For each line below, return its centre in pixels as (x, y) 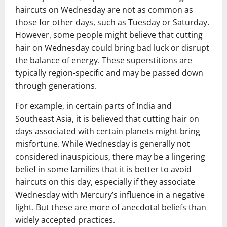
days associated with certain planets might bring (108, 131)
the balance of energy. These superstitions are (104, 60)
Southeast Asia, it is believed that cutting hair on (107, 118)
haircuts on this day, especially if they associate (105, 182)
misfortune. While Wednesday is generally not (103, 144)
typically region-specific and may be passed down (109, 73)
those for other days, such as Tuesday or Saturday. (112, 22)
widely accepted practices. (65, 220)
